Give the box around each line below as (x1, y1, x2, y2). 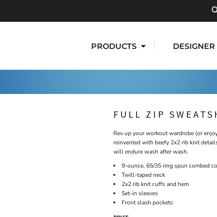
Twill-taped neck (122, 171, 165, 179)
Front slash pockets (122, 199, 173, 207)
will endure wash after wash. (113, 148, 188, 156)
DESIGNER (173, 41, 215, 51)
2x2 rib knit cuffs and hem (122, 180, 189, 188)
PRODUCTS (91, 41, 139, 51)
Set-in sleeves (122, 189, 158, 198)
